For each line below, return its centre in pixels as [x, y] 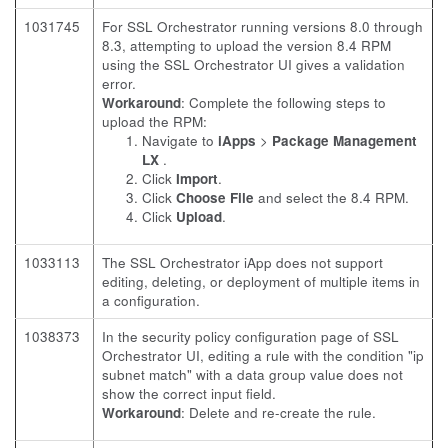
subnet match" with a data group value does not [252, 374]
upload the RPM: [154, 121]
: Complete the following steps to [283, 102]
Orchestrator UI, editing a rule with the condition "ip [263, 355]
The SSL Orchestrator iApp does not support [242, 262]
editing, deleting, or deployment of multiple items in [261, 281]
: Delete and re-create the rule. [278, 412]
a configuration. [151, 300]
